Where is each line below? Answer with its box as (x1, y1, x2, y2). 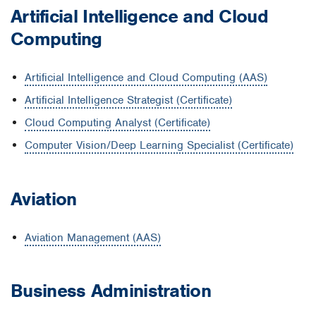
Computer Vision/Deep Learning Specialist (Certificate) (25, 138, 293, 152)
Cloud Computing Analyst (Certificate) (25, 115, 210, 130)
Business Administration (11, 279, 211, 303)
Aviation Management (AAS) (25, 230, 161, 245)
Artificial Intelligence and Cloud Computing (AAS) (25, 70, 267, 85)
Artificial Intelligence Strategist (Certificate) (25, 92, 232, 107)
